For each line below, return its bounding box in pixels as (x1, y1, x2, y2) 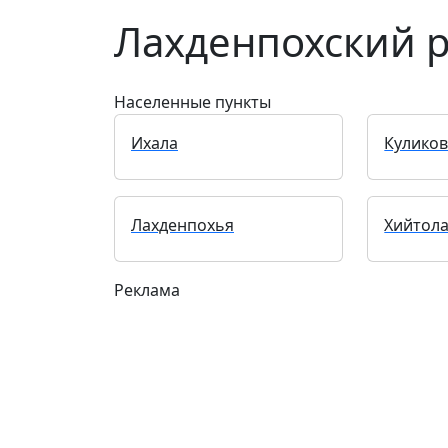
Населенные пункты (114, 91, 271, 113)
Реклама (114, 279, 180, 301)
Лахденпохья (131, 214, 234, 236)
